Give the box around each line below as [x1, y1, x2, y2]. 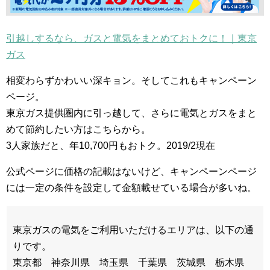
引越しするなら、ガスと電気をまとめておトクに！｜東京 [6, 33, 257, 43]
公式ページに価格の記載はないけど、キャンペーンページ [6, 166, 257, 177]
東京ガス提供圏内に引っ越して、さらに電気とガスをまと [6, 108, 257, 118]
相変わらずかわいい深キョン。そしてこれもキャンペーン [6, 75, 257, 86]
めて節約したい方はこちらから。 [6, 124, 151, 134]
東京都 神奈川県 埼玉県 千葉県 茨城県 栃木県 [13, 257, 254, 268]
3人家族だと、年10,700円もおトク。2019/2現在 [6, 140, 215, 151]
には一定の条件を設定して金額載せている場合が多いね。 [6, 183, 257, 193]
